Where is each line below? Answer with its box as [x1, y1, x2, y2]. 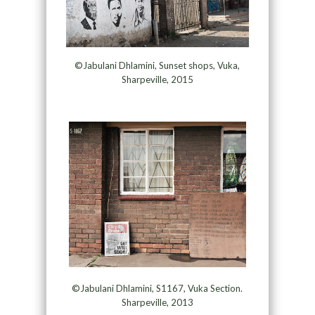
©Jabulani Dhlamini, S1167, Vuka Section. [72, 282, 243, 294]
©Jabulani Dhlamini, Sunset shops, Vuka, [75, 59, 240, 71]
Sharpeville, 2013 [121, 296, 193, 308]
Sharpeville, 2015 [121, 73, 193, 85]
